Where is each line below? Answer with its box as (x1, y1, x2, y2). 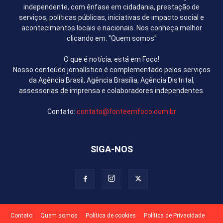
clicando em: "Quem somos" (66, 34, 157, 43)
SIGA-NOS (90, 144, 133, 155)
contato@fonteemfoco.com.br (76, 108, 176, 116)
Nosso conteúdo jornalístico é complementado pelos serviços (12, 66, 211, 74)
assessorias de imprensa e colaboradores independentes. (18, 87, 205, 95)
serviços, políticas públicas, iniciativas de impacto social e (19, 13, 204, 22)
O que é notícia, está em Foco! (64, 55, 159, 64)
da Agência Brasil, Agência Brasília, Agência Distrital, (28, 76, 195, 85)
